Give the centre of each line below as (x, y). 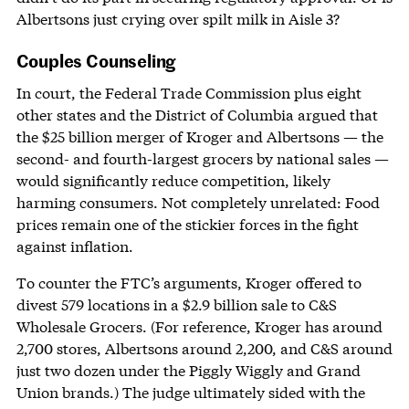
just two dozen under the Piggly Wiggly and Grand (188, 370)
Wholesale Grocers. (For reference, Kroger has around (199, 326)
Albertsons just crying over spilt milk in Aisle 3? (179, 18)
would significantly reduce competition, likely (173, 180)
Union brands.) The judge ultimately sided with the (190, 392)
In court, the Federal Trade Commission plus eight (189, 92)
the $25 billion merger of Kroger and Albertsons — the (199, 136)
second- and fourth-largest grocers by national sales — (202, 158)
